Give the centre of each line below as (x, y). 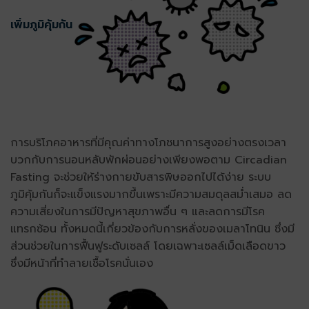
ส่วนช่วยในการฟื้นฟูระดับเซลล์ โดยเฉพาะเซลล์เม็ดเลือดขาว (148, 247)
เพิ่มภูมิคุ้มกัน (41, 24)
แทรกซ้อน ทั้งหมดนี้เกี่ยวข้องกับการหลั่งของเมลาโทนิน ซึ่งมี (152, 229)
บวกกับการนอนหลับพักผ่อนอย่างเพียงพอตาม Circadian (149, 160)
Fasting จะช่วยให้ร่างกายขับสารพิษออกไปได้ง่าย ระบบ (141, 178)
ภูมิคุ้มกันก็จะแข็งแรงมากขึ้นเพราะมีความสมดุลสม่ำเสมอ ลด (151, 195)
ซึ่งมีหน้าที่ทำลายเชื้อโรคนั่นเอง (82, 264)
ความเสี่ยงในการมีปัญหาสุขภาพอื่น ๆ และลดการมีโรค (138, 212)
